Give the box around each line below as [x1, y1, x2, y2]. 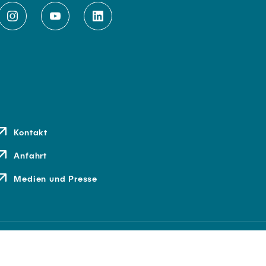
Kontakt [14, 127, 47, 137]
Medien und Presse [14, 173, 97, 183]
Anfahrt [14, 150, 47, 160]
